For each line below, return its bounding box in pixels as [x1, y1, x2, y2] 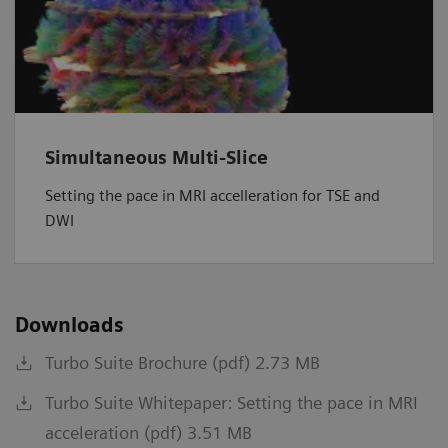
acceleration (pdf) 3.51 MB [45, 421, 252, 443]
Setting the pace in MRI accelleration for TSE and [45, 185, 380, 205]
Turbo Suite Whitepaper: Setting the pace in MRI [45, 391, 418, 413]
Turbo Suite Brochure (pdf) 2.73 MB [45, 351, 320, 373]
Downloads [15, 312, 124, 337]
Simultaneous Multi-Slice [45, 146, 268, 168]
